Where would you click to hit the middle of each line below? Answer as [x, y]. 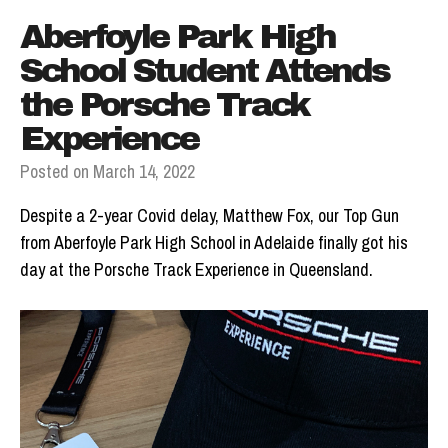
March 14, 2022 [144, 172]
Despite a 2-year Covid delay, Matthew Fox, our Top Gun [209, 216]
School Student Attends [204, 71]
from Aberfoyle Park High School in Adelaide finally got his [214, 243]
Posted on [56, 172]
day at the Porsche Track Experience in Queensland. [196, 270]
